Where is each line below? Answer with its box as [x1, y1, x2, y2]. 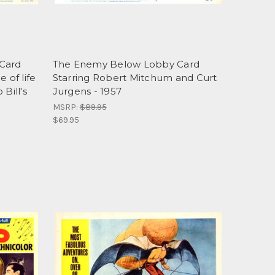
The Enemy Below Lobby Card [52, 58, 200, 70]
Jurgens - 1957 [52, 85, 122, 97]
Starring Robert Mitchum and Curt [52, 71, 217, 83]
